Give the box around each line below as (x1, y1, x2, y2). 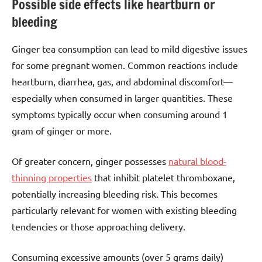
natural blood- (168, 155, 226, 167)
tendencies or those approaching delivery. (12, 220, 185, 233)
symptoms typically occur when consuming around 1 (12, 108, 227, 120)
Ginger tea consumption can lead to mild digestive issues (12, 43, 247, 55)
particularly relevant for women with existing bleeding (12, 204, 237, 216)
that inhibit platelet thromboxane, (92, 171, 235, 184)
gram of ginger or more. (12, 125, 112, 137)
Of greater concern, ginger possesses (12, 155, 168, 167)
